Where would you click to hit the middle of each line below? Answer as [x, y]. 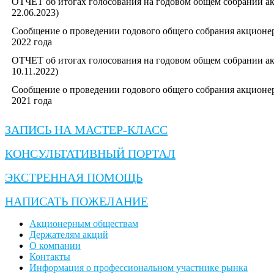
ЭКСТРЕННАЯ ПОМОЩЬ [74, 177]
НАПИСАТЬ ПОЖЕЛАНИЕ [76, 201]
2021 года [32, 100]
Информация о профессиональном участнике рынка [139, 267]
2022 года [32, 42]
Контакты [50, 256]
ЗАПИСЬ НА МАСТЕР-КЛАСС [86, 129]
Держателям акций [69, 234]
